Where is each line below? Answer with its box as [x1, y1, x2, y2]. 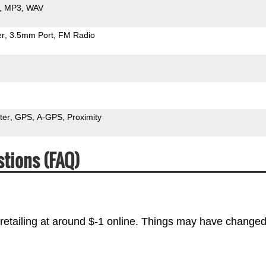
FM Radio [58, 30, 95, 40]
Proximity [66, 112, 102, 122]
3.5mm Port [9, 30, 53, 40]
